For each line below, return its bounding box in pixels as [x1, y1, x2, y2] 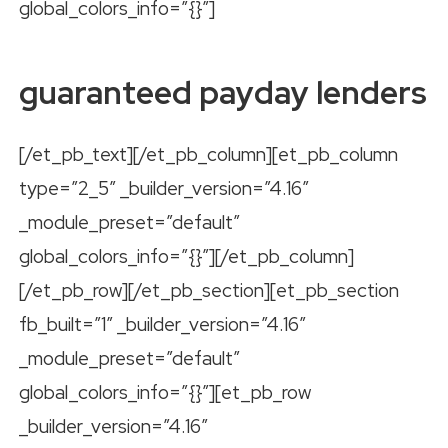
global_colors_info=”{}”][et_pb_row [19, 380, 311, 406]
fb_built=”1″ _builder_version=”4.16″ [19, 312, 306, 338]
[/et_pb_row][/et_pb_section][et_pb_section [19, 278, 399, 304]
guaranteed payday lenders [19, 71, 427, 115]
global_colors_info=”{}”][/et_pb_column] [19, 244, 354, 270]
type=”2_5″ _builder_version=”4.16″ [19, 176, 309, 202]
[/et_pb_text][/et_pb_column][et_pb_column [19, 142, 398, 168]
